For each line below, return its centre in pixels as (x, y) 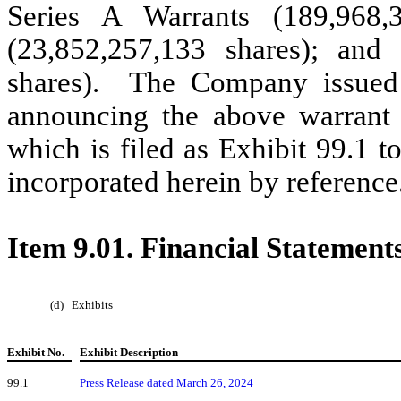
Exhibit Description (129, 352)
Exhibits (92, 304)
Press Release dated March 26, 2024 (166, 382)
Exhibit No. (36, 352)
